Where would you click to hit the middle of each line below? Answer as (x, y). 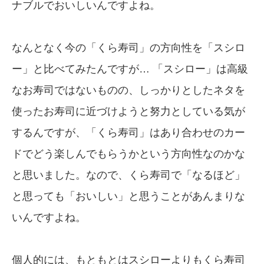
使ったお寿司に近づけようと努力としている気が (128, 111)
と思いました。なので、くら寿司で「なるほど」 (128, 175)
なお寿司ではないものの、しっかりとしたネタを (128, 90)
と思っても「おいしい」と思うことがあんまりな (128, 196)
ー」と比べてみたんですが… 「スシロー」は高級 (130, 69)
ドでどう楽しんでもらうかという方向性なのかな (128, 154)
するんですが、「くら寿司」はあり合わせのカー (128, 132)
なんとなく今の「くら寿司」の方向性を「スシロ (128, 47)
